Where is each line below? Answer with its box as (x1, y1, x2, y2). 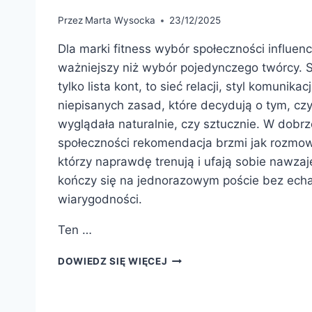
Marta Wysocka (85, 15, 156, 26)
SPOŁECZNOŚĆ (166, 296, 244, 308)
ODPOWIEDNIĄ (166, 281, 242, 293)
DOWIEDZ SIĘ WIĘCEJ (58, 256, 168, 267)
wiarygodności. (58, 192, 142, 207)
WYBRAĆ (166, 267, 213, 279)
